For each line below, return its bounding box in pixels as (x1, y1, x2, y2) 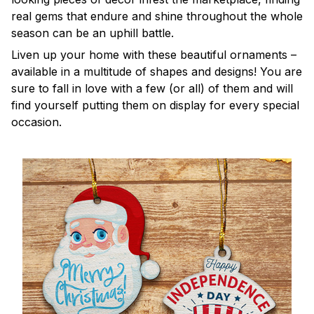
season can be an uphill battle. (11, 26, 174, 41)
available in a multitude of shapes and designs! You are (11, 64, 302, 78)
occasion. (11, 114, 62, 129)
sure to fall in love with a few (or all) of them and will (11, 81, 293, 95)
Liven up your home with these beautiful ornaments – (11, 47, 296, 62)
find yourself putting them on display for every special (11, 97, 299, 112)
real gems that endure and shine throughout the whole (11, 9, 303, 24)
